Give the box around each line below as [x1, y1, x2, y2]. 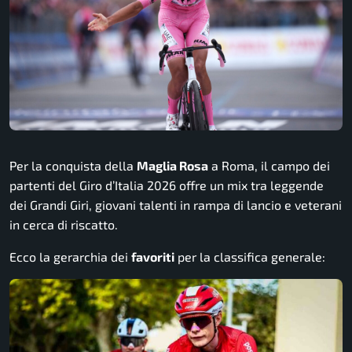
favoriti [131, 248, 174, 264]
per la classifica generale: [174, 248, 325, 264]
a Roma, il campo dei [208, 157, 330, 173]
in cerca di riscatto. [9, 216, 118, 232]
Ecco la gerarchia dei [9, 248, 131, 264]
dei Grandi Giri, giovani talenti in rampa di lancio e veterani [9, 196, 342, 212]
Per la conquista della [9, 157, 137, 173]
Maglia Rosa [137, 157, 208, 173]
